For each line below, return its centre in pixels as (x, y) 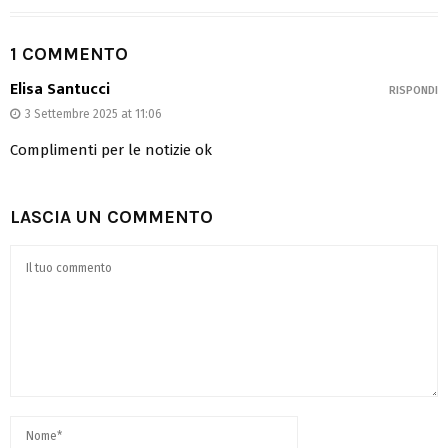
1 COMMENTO (69, 53)
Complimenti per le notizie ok (111, 149)
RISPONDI (413, 90)
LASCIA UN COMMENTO (111, 216)
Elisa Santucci (60, 89)
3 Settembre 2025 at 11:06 (93, 113)
